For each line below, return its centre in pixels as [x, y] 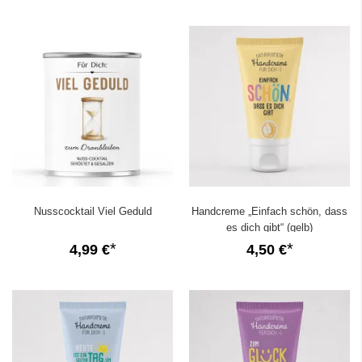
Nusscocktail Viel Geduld [93, 211]
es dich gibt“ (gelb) [269, 227]
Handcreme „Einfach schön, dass [269, 211]
